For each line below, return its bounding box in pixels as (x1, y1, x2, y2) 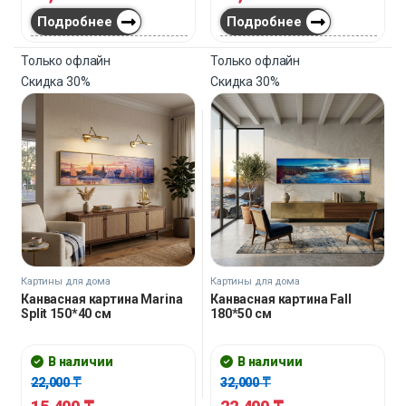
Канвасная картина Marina (21, 292, 183, 307)
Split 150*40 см (21, 306, 111, 322)
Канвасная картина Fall (210, 292, 352, 307)
